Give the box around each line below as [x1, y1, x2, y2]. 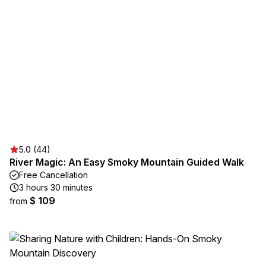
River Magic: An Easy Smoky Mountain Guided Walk [9, 156, 244, 168]
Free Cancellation [19, 170, 88, 180]
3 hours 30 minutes [19, 182, 93, 192]
